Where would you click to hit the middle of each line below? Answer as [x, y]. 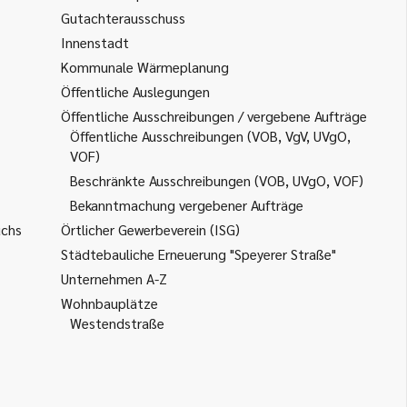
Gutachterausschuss [123, 18]
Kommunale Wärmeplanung [145, 67]
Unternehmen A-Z [114, 278]
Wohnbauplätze [109, 303]
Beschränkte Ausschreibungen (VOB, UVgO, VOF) [217, 180]
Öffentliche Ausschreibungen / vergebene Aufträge [214, 116]
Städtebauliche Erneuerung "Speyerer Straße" [199, 254]
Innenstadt [95, 42]
